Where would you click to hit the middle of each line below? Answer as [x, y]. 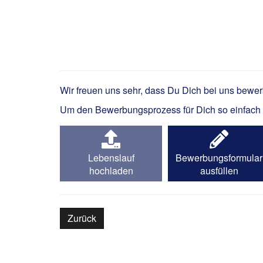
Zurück [82, 218]
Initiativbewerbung [144, 48]
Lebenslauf [111, 158]
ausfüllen [219, 171]
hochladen [111, 171]
